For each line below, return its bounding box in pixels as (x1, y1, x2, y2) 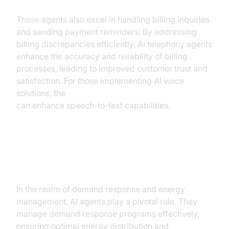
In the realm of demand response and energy (16, 184, 185, 194)
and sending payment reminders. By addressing (16, 27, 197, 37)
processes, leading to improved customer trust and (16, 63, 208, 74)
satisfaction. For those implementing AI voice (16, 76, 184, 86)
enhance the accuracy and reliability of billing (16, 51, 188, 61)
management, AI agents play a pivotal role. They (16, 196, 197, 207)
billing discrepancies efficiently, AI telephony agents (16, 39, 212, 49)
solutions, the (16, 88, 67, 98)
